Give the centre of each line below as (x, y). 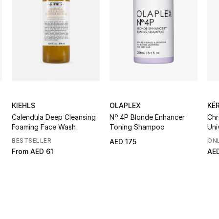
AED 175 (123, 141)
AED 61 (42, 151)
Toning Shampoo (137, 127)
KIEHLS (23, 105)
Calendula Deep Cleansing (54, 117)
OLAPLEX (125, 105)
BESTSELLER (32, 140)
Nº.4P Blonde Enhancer (147, 117)
